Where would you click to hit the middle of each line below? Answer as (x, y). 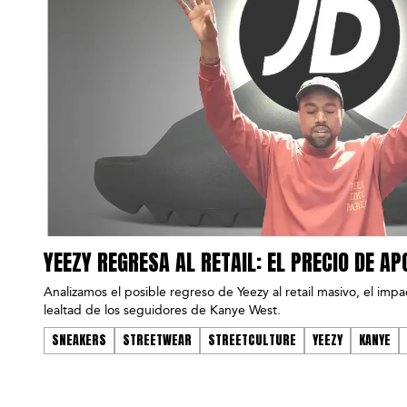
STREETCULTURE (252, 340)
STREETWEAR (157, 340)
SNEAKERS (79, 340)
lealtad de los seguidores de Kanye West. (162, 310)
